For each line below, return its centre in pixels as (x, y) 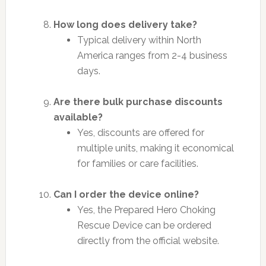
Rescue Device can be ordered (144, 225)
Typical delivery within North (139, 40)
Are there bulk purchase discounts (138, 102)
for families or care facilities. (137, 163)
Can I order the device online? (126, 194)
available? (78, 117)
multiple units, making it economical (155, 148)
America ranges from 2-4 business (152, 55)
